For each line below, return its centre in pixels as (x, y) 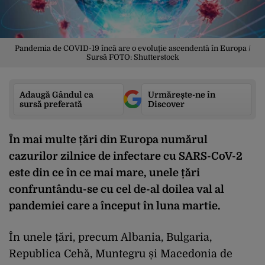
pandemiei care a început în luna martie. (114, 206)
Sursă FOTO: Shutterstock (132, 57)
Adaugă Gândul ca (56, 94)
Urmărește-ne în (182, 94)
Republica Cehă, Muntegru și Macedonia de (121, 253)
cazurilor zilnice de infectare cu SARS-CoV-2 (126, 156)
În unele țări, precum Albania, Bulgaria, (110, 237)
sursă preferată (51, 104)
